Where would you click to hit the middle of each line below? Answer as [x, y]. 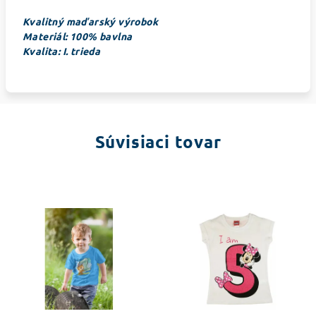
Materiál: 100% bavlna [78, 36]
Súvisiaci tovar [158, 141]
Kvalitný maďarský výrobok [90, 21]
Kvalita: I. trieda [62, 51]
